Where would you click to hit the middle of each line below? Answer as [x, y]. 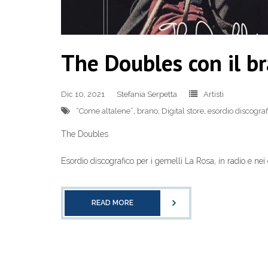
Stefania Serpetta [147, 94]
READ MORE [112, 203]
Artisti [214, 94]
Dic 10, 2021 [83, 94]
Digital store [183, 111]
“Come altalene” [105, 111]
